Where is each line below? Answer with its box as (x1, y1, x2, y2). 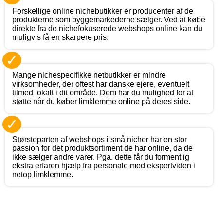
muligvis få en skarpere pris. (12, 33, 109, 41)
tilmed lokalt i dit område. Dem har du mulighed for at (12, 88, 193, 97)
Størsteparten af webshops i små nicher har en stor (12, 135, 187, 144)
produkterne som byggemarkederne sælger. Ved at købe (12, 15, 205, 24)
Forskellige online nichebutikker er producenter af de (12, 6, 193, 15)
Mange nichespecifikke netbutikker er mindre (12, 71, 166, 79)
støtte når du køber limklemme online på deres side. (12, 97, 190, 106)
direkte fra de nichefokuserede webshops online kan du (12, 24, 202, 33)
